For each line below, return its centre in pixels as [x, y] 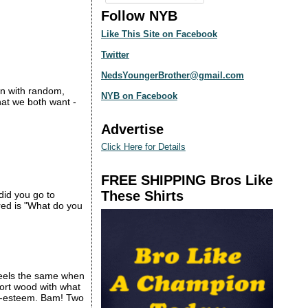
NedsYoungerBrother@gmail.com [172, 75]
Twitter [115, 54]
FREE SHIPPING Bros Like [187, 180]
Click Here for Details [143, 147]
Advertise [132, 129]
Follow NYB [139, 16]
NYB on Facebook [139, 96]
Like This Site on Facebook [159, 34]
